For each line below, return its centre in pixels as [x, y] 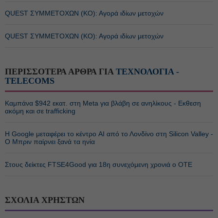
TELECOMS [30, 81]
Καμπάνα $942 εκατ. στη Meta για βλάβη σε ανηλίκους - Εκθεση [103, 103]
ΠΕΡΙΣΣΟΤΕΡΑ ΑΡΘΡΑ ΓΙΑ [60, 72]
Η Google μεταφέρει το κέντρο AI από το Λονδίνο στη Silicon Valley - [109, 134]
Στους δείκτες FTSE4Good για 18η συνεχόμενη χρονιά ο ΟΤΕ [99, 164]
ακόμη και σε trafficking [40, 111]
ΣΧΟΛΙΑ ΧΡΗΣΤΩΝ [45, 200]
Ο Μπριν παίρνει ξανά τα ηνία [50, 142]
